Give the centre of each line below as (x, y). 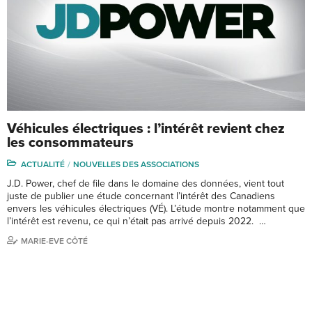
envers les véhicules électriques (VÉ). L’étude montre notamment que (156, 208)
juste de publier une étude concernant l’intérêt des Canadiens (141, 196)
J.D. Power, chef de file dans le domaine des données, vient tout (146, 183)
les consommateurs (70, 142)
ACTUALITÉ (43, 164)
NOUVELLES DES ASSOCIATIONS (136, 164)
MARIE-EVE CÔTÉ (54, 241)
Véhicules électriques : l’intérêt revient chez (146, 128)
